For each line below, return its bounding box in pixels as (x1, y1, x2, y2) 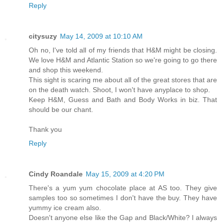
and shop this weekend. (29, 66, 103, 74)
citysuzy (29, 32, 57, 41)
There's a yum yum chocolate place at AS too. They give (29, 184, 217, 192)
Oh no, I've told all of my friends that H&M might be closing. (29, 46, 217, 55)
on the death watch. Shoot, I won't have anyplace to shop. (29, 86, 210, 94)
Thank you (29, 125, 62, 134)
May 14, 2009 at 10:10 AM (60, 32, 143, 41)
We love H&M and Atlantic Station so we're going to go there (29, 56, 217, 64)
